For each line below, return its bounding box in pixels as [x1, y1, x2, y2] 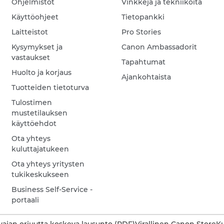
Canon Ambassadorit [121, 42, 197, 52]
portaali [11, 195, 39, 205]
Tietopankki [121, 12, 165, 22]
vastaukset [11, 53, 50, 62]
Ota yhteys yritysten [11, 159, 85, 169]
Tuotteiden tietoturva [11, 83, 89, 92]
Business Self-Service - [11, 185, 93, 194]
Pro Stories [121, 27, 161, 37]
